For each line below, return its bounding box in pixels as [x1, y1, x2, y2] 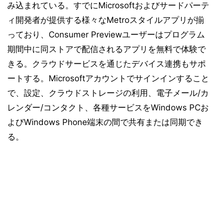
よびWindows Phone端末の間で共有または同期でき [7, 117, 203, 127]
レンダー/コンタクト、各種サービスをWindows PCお [7, 103, 209, 112]
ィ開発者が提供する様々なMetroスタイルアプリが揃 [7, 15, 204, 25]
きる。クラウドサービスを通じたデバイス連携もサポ [7, 59, 206, 69]
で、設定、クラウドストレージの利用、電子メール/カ [7, 88, 209, 98]
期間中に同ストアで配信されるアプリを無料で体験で [7, 44, 206, 54]
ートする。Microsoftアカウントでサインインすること [7, 73, 209, 83]
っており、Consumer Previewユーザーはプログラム [7, 30, 205, 39]
